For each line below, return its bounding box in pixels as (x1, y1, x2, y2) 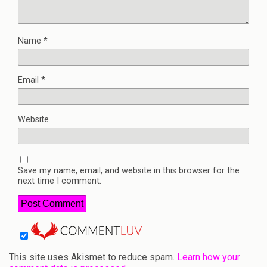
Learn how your (177, 251, 240, 263)
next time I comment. (18, 175, 101, 186)
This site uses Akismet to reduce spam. (9, 251, 177, 263)
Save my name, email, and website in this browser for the (18, 165, 240, 176)
